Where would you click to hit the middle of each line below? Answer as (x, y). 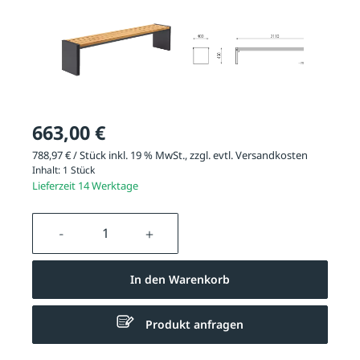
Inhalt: (47, 170)
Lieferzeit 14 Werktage (85, 186)
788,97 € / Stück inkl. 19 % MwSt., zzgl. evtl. (134, 155)
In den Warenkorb (180, 280)
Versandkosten (272, 155)
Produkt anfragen (195, 325)
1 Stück (79, 170)
